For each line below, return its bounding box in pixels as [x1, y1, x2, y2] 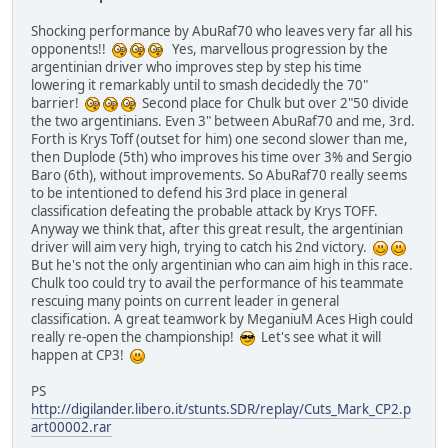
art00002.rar [31, 417, 112, 436]
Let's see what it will [255, 327, 381, 346]
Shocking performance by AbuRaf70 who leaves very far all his [31, 21, 412, 40]
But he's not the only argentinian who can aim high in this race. [31, 255, 413, 274]
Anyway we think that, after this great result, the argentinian [31, 219, 403, 238]
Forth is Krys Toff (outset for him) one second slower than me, [31, 129, 408, 148]
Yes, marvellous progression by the [163, 39, 388, 58]
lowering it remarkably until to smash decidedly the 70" [31, 75, 368, 94]
